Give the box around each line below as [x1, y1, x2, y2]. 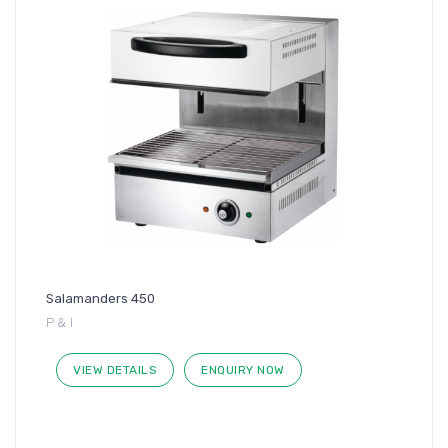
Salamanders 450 [46, 290, 155, 306]
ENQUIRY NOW [201, 362, 285, 377]
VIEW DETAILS [73, 362, 157, 377]
